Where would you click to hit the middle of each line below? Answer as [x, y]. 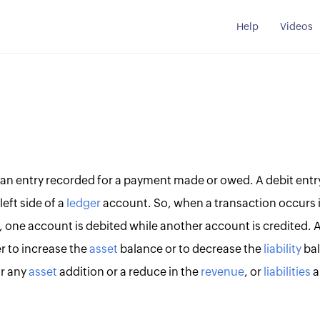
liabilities [287, 272]
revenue [222, 272]
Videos [296, 27]
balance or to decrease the [190, 249]
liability [282, 249]
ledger [83, 204]
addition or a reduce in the [129, 272]
